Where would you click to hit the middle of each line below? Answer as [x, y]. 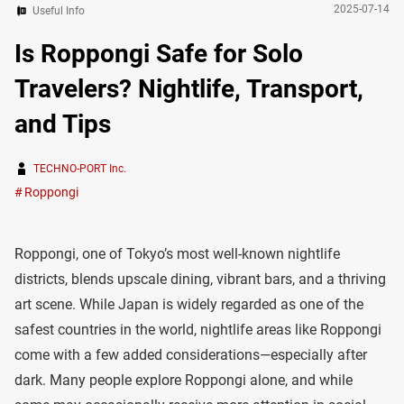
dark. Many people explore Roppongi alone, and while [184, 380]
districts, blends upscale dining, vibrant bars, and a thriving [200, 279]
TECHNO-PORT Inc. [80, 169]
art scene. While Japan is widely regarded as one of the [189, 304]
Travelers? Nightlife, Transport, [189, 89]
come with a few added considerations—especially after [191, 355]
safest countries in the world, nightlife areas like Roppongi [198, 330]
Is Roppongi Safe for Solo [159, 54]
